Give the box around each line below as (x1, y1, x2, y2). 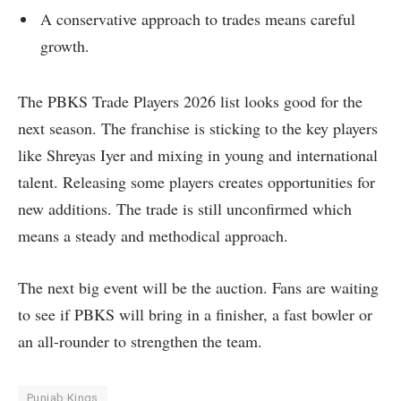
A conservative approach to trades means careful (40, 7, 355, 30)
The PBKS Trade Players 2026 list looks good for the (18, 90, 363, 112)
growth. (40, 34, 90, 56)
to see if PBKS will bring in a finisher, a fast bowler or (18, 303, 372, 325)
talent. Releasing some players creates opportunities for (18, 170, 375, 192)
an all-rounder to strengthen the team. (18, 329, 262, 352)
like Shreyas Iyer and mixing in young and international (18, 143, 378, 166)
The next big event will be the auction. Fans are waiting (18, 276, 379, 298)
